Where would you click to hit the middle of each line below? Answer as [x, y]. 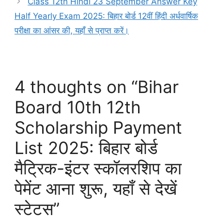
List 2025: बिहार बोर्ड [86, 147]
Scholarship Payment [98, 127]
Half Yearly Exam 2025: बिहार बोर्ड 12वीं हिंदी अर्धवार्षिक [106, 16]
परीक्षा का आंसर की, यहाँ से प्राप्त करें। [72, 30]
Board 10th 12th [78, 107]
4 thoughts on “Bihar [97, 86]
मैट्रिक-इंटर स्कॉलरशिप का [98, 168]
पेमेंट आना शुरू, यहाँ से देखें [96, 188]
